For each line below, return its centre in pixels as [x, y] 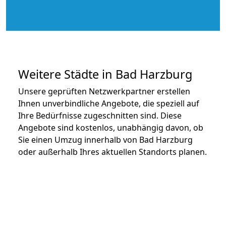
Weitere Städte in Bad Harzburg [105, 74]
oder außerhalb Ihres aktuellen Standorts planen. [112, 152]
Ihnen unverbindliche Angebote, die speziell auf [109, 103]
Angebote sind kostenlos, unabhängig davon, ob [111, 127]
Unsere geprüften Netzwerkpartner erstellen [104, 91]
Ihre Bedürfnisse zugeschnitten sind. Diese [100, 115]
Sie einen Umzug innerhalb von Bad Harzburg [105, 139]
